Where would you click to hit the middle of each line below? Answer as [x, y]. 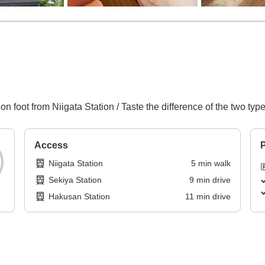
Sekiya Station [75, 180]
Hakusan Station [80, 197]
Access [51, 146]
